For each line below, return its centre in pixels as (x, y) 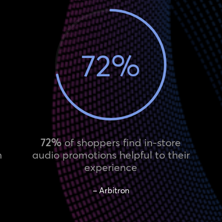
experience (111, 167)
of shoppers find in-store (121, 142)
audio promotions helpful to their (111, 154)
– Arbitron (111, 190)
